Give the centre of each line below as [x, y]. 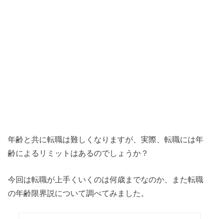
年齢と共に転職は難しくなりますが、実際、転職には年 [106, 139]
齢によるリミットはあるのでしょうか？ [78, 153]
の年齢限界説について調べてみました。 [78, 193]
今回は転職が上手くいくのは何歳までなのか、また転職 [106, 180]
